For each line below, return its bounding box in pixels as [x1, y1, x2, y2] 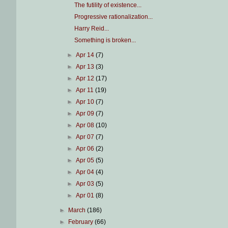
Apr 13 [75, 63, 96, 70]
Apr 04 [75, 168, 96, 176]
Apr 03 [75, 180, 96, 187]
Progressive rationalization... [74, 13, 153, 20]
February [68, 218, 95, 225]
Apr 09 [75, 110, 96, 117]
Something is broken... [74, 37, 136, 44]
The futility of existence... [74, 2, 142, 9]
